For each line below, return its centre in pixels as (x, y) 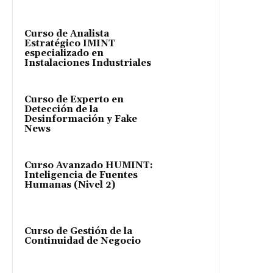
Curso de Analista (67, 34)
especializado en (64, 53)
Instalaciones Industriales (88, 63)
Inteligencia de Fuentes (81, 175)
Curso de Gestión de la (78, 231)
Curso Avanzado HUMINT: (89, 165)
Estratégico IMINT (70, 43)
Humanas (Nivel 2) (70, 185)
